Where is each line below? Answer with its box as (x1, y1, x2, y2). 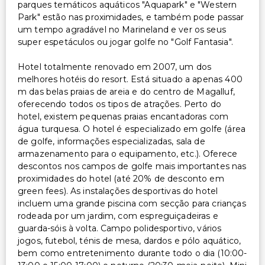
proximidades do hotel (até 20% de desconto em (18, 173, 224, 184)
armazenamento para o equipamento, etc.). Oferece (18, 148, 238, 159)
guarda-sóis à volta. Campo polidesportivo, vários (18, 222, 222, 234)
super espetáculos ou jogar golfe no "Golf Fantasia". (18, 36, 233, 47)
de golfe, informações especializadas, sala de (18, 135, 205, 147)
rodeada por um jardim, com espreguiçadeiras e (18, 210, 218, 221)
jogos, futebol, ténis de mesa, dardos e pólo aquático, (18, 235, 241, 246)
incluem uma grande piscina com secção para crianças (18, 198, 246, 209)
